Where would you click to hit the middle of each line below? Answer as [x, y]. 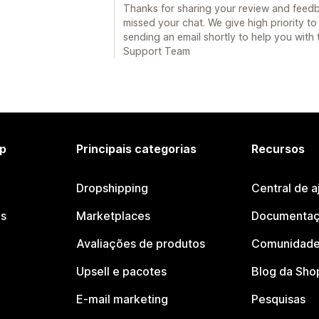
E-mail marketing [122, 299]
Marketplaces [114, 216]
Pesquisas [278, 299]
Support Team [157, 51]
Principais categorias [137, 149]
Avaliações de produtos [141, 244]
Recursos [278, 149]
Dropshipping [113, 188]
